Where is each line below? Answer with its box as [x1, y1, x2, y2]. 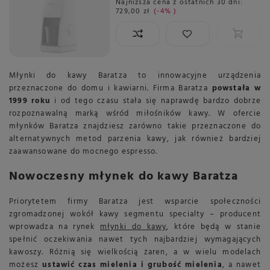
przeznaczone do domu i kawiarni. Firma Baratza [9, 82, 212, 95]
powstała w [212, 82, 261, 95]
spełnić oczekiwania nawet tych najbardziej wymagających [9, 233, 261, 246]
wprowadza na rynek [9, 221, 100, 234]
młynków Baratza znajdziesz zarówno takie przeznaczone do [9, 120, 261, 133]
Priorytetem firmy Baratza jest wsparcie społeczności [9, 195, 261, 209]
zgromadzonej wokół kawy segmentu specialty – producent [9, 208, 261, 221]
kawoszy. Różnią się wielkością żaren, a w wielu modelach [9, 246, 261, 259]
